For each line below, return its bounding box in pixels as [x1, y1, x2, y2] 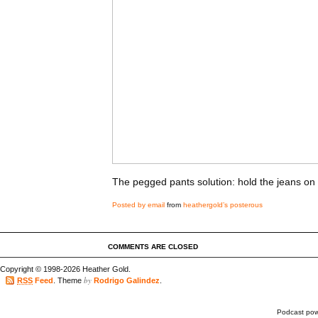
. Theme [53, 276, 84, 285]
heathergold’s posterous [183, 201, 263, 209]
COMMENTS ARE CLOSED [108, 243, 198, 251]
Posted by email [112, 201, 165, 209]
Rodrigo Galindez [94, 276, 160, 285]
